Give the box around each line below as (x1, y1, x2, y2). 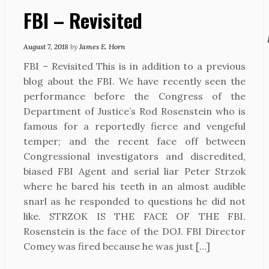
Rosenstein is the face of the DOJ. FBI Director (23, 225, 246, 237)
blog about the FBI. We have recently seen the (23, 75, 246, 87)
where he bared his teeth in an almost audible (23, 180, 246, 192)
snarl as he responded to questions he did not (23, 195, 246, 207)
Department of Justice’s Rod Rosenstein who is (23, 105, 246, 117)
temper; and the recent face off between (23, 135, 246, 147)
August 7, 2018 (23, 42, 68, 51)
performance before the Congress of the (23, 90, 246, 102)
